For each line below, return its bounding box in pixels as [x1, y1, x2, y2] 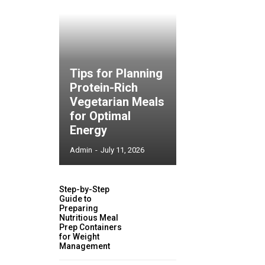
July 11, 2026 [101, 146, 144, 155]
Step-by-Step [59, 185, 109, 195]
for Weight [59, 232, 99, 242]
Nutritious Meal [59, 213, 118, 223]
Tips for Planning [70, 66, 163, 81]
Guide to [59, 194, 92, 204]
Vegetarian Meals [70, 95, 164, 109]
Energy [70, 123, 107, 138]
